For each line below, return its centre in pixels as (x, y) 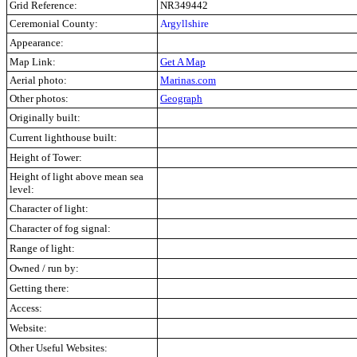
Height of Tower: (46, 157)
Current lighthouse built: (63, 137)
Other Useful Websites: (59, 348)
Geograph (181, 98)
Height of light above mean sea (76, 177)
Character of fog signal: (60, 228)
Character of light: (49, 208)
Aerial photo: (38, 80)
